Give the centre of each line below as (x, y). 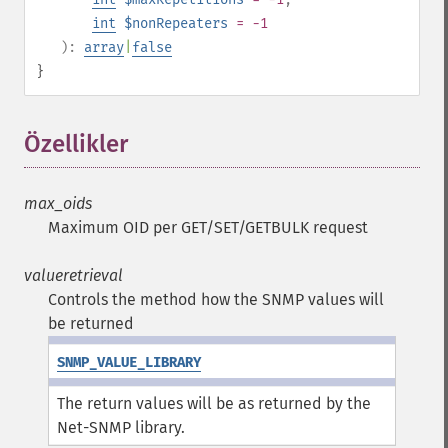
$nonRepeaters (176, 23)
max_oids (58, 203)
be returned (91, 323)
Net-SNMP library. (121, 427)
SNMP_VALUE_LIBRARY (129, 362)
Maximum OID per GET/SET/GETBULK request (208, 227)
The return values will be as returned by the (214, 403)
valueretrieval (73, 275)
